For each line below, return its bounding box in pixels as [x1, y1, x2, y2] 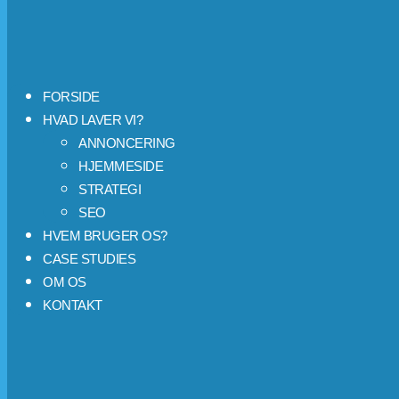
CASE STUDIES [43, 251, 135, 266]
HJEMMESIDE [78, 159, 163, 174]
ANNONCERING [78, 135, 175, 151]
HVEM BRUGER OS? [43, 228, 167, 243]
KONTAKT [43, 297, 102, 313]
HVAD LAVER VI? [43, 112, 142, 127]
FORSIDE [43, 89, 100, 104]
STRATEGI [78, 182, 141, 197]
